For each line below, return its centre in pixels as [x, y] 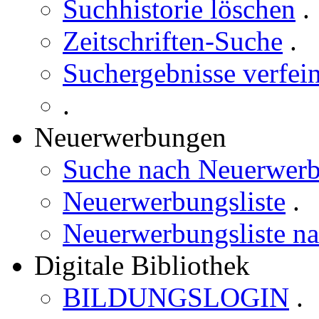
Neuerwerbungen [130, 137]
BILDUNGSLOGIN [176, 297]
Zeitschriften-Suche [173, 41]
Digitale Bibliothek [142, 265]
